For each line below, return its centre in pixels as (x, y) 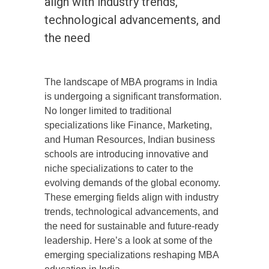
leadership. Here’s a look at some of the (128, 241)
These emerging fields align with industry (131, 198)
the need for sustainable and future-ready (131, 226)
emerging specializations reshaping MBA (131, 255)
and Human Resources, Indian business (130, 140)
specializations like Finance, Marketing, (128, 125)
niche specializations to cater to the (119, 169)
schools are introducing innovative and (126, 154)
